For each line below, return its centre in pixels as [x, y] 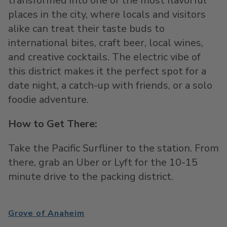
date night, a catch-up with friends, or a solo [110, 85]
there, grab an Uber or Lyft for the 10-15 [103, 162]
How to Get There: [53, 124]
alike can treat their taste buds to [86, 29]
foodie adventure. [48, 100]
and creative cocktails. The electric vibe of [104, 57]
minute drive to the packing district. [91, 177]
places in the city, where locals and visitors [107, 14]
